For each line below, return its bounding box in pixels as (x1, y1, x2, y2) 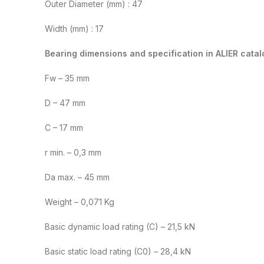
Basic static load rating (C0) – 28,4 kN (45, 246, 191, 257)
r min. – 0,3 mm (45, 147, 101, 158)
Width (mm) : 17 (45, 24, 104, 34)
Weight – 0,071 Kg (45, 197, 114, 207)
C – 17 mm (45, 123, 83, 133)
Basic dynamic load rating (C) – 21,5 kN (45, 222, 195, 232)
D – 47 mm (45, 98, 85, 108)
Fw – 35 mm (45, 73, 90, 84)
